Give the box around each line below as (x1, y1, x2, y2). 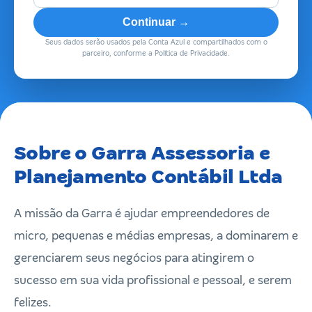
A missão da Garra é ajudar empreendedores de (14, 207, 270, 220)
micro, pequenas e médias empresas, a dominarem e (14, 229, 298, 242)
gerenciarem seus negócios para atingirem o (14, 251, 254, 265)
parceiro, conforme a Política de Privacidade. (82, 49, 230, 57)
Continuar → (123, 16, 189, 28)
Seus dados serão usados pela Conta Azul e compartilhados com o (45, 38, 267, 46)
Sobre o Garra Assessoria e (14, 142, 270, 164)
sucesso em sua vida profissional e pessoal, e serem (14, 274, 292, 287)
